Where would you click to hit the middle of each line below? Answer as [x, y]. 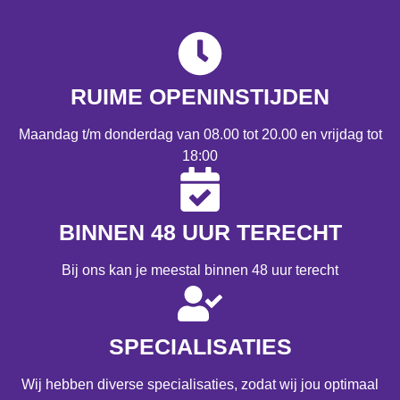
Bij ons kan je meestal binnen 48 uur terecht [200, 271]
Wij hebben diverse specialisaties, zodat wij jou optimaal [200, 385]
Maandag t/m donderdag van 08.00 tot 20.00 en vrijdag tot [200, 135]
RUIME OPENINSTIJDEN [200, 97]
